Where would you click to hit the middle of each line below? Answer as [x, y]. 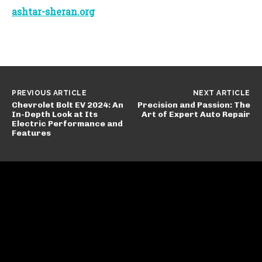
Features [31, 133]
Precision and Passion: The [194, 105]
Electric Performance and [67, 123]
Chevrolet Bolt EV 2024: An [68, 105]
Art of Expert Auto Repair [196, 114]
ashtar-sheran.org [53, 11]
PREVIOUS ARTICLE [49, 93]
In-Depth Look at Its [55, 114]
